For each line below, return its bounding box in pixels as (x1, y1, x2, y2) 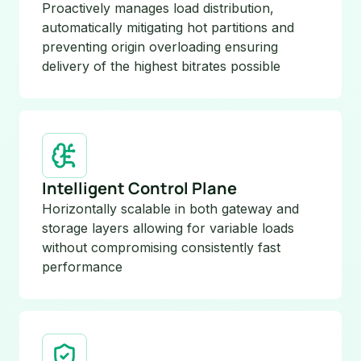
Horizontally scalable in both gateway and (42, 200, 299, 217)
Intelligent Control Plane (42, 176, 237, 199)
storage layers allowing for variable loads (42, 219, 294, 236)
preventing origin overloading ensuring (42, 38, 278, 55)
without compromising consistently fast (42, 239, 280, 255)
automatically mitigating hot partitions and (42, 19, 294, 35)
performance (42, 258, 122, 275)
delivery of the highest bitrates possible (42, 57, 280, 74)
